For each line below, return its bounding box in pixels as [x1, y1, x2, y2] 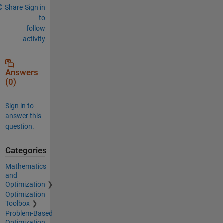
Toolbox [5, 199, 30, 207]
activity [22, 34, 45, 43]
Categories [5, 145, 47, 155]
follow [26, 24, 45, 32]
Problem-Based [5, 209, 53, 217]
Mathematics [5, 162, 46, 170]
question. [5, 122, 34, 130]
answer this [5, 111, 41, 120]
